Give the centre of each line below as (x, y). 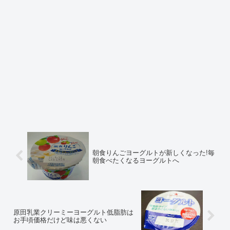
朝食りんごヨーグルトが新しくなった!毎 (153, 152)
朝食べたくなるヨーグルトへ (136, 160)
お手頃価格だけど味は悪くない (60, 220)
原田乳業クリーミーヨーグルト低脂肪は (73, 212)
